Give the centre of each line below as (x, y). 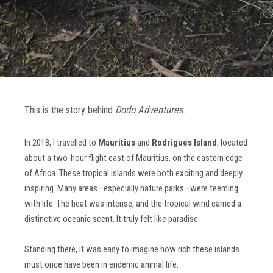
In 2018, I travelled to (61, 142)
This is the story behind (70, 110)
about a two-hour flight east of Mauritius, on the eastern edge (133, 158)
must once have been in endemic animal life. (101, 265)
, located (232, 142)
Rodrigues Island (184, 142)
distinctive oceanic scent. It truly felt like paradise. (112, 218)
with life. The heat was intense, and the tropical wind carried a (133, 203)
